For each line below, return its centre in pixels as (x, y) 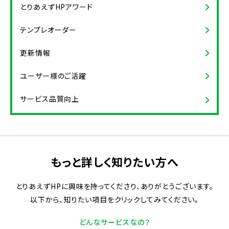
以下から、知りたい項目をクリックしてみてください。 (114, 199)
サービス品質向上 (50, 99)
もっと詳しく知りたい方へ (114, 162)
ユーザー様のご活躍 (53, 76)
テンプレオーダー (49, 30)
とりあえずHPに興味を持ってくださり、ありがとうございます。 (114, 186)
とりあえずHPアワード (56, 7)
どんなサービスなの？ (114, 222)
